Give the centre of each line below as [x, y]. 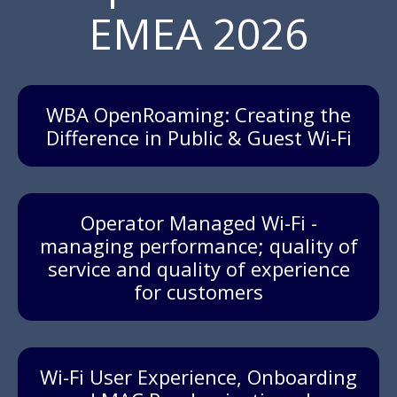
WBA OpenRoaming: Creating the [198, 115]
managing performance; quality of [198, 246]
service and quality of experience [198, 269]
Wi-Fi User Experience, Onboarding [198, 377]
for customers [198, 292]
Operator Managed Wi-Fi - [198, 223]
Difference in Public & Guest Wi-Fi [198, 138]
